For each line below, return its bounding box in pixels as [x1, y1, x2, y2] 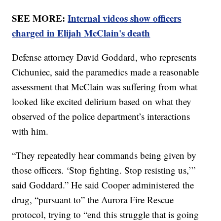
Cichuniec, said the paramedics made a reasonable [12, 66, 199, 78]
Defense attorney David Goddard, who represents [12, 51, 197, 64]
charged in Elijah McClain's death [12, 26, 150, 40]
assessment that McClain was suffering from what [12, 80, 198, 93]
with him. [12, 125, 52, 138]
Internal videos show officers [68, 11, 182, 25]
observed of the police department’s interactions [12, 110, 190, 123]
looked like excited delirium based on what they [12, 95, 192, 108]
